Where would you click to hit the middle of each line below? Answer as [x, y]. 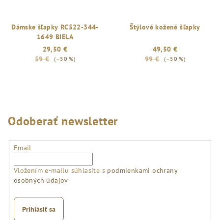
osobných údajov [41, 180]
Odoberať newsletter [63, 121]
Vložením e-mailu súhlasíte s [60, 170]
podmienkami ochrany [142, 170]
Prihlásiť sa [39, 209]
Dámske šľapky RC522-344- [55, 27]
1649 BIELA [55, 37]
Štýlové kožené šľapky [165, 27]
